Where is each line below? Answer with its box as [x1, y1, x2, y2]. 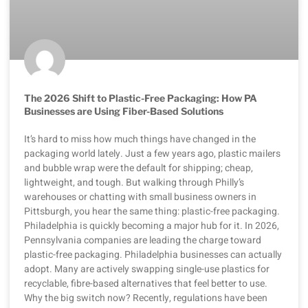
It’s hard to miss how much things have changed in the [24, 132, 256, 147]
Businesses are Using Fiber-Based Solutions [24, 105, 223, 118]
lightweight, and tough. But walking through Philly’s [24, 175, 244, 190]
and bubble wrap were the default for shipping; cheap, [24, 161, 253, 176]
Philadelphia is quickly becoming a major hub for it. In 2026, [24, 219, 279, 234]
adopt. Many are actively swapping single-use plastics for [24, 262, 269, 277]
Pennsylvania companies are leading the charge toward [24, 233, 261, 248]
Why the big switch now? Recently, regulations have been [24, 291, 267, 306]
